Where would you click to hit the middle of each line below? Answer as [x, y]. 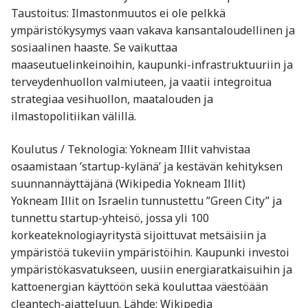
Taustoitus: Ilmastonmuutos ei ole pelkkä [118, 13]
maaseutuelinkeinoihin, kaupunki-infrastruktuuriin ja [152, 65]
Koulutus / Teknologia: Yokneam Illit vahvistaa [131, 149]
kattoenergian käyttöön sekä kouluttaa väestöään [140, 286]
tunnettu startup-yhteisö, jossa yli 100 [110, 218]
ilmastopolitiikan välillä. [74, 117]
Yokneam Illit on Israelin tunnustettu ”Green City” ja [146, 200]
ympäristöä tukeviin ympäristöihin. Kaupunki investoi [150, 252]
